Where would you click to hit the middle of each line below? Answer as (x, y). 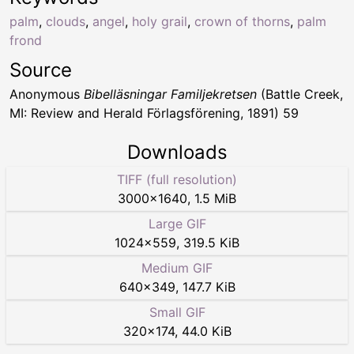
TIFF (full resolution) (177, 179)
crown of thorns (242, 21)
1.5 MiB (215, 198)
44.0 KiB (206, 331)
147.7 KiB (209, 286)
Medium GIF (177, 267)
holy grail (160, 21)
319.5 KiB (211, 242)
